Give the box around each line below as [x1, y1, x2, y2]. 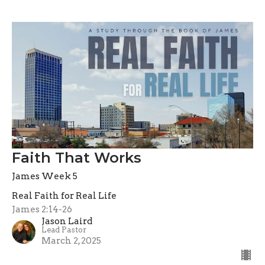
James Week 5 [12, 170, 77, 182]
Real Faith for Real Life [12, 190, 117, 201]
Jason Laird [41, 215, 92, 227]
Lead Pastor [41, 225, 86, 234]
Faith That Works [12, 148, 141, 166]
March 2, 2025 [41, 235, 101, 246]
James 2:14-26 [12, 203, 72, 215]
